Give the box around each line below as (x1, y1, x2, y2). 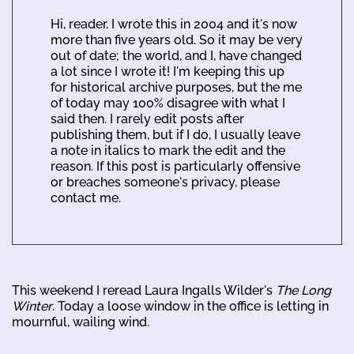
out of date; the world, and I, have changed (51, 47, 302, 63)
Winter (12, 298, 52, 314)
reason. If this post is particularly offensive (51, 158, 300, 174)
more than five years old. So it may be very (51, 32, 303, 47)
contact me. (51, 190, 121, 205)
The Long (276, 282, 331, 298)
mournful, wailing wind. (12, 314, 149, 330)
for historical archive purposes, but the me (51, 79, 302, 95)
